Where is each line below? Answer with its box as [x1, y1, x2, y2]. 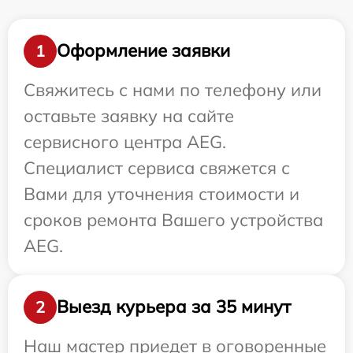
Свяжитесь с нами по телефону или [24, 78, 321, 101]
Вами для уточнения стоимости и [24, 182, 299, 205]
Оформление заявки [57, 39, 230, 62]
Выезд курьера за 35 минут [57, 295, 291, 318]
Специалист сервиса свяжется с [24, 156, 290, 179]
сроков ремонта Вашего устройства [24, 208, 323, 231]
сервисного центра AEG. [24, 130, 226, 153]
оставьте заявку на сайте [24, 104, 234, 127]
